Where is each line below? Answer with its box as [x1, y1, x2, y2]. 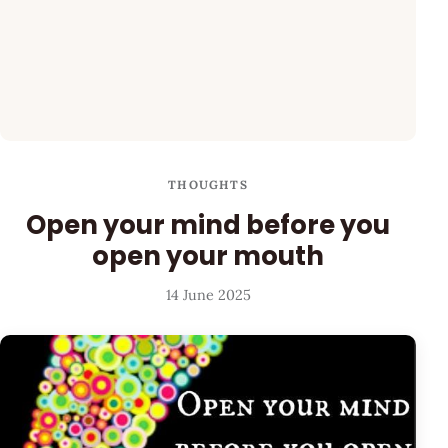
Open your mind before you [26, 206, 390, 243]
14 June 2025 [165, 286, 251, 305]
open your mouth [92, 237, 324, 274]
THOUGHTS [168, 177, 248, 193]
